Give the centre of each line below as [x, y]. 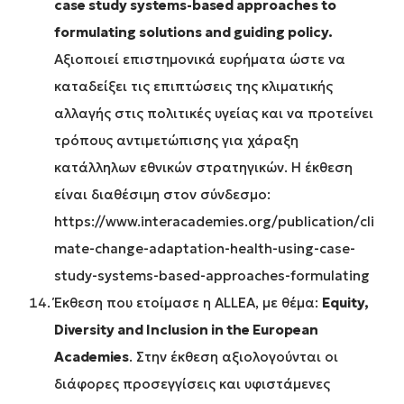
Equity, [345, 303]
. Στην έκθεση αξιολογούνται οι [234, 357]
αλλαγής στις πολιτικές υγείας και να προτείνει [214, 114]
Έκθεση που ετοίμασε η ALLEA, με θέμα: [188, 303]
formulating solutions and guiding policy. [193, 32]
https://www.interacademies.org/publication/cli [214, 222]
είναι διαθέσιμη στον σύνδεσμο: [162, 195]
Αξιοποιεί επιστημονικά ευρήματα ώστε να [200, 60]
